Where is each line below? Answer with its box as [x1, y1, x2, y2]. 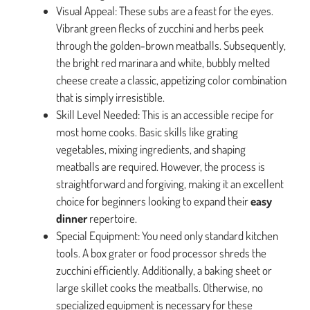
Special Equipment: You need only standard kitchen [56, 228, 278, 244]
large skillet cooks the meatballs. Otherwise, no [56, 280, 263, 295]
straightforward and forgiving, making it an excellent [56, 176, 284, 192]
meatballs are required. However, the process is [56, 159, 265, 174]
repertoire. [87, 211, 137, 226]
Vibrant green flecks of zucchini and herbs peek [56, 21, 264, 36]
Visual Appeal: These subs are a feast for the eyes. [56, 3, 273, 19]
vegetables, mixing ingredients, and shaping [56, 142, 246, 157]
